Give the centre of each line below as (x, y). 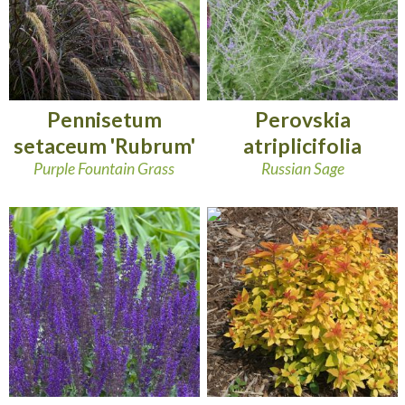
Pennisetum (104, 120)
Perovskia (302, 120)
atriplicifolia (303, 146)
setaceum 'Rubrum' (104, 146)
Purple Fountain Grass (104, 169)
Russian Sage (302, 169)
